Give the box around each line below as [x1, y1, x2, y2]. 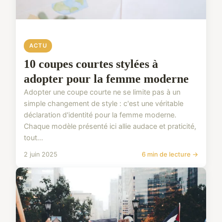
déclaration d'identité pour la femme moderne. [24, 110, 176, 119]
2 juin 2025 [24, 150, 57, 158]
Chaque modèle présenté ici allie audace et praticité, [24, 121, 196, 130]
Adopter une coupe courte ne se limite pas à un [24, 87, 180, 96]
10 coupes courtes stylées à [24, 57, 158, 70]
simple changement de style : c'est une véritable [24, 99, 183, 108]
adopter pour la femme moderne [24, 72, 189, 85]
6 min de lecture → [142, 150, 198, 158]
